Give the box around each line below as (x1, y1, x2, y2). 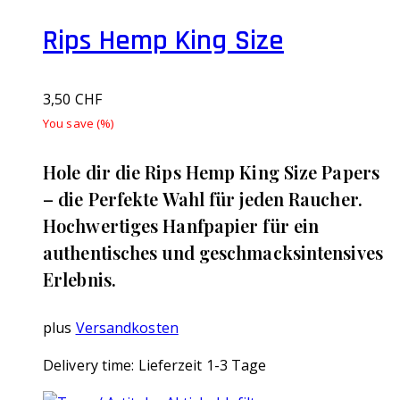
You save (43, 115, 96, 132)
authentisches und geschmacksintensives (43, 239, 383, 264)
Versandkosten (75, 318, 179, 338)
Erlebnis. (43, 266, 116, 291)
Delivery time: (43, 355, 138, 376)
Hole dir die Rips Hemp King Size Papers (43, 159, 379, 184)
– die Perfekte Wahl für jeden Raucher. (43, 186, 362, 211)
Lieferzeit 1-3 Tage (137, 355, 267, 376)
